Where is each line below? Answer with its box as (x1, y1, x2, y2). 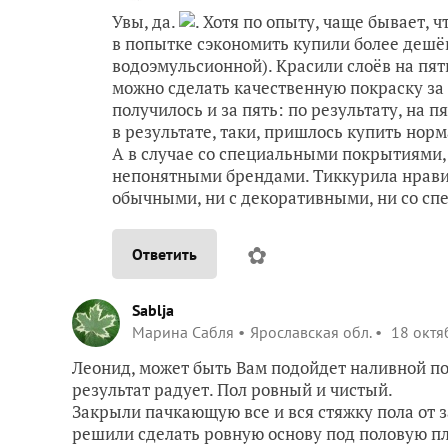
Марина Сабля (132, 322, 234, 342)
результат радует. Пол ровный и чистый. (72, 378, 393, 401)
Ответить (132, 244, 197, 264)
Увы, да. (112, 10, 179, 33)
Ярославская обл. (250, 322, 371, 342)
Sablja (132, 300, 174, 320)
